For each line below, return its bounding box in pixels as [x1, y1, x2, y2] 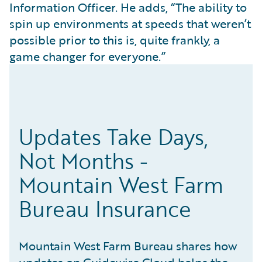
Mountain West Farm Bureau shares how [19, 237, 237, 255]
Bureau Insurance [19, 193, 191, 225]
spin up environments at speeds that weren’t [9, 15, 251, 33]
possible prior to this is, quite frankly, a [9, 31, 220, 49]
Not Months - [19, 145, 148, 177]
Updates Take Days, [19, 121, 208, 153]
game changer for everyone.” [9, 47, 166, 65]
